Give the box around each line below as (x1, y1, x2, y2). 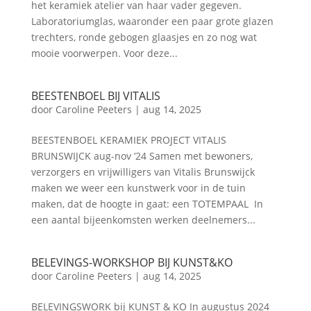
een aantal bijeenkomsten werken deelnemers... (31, 213, 255, 226)
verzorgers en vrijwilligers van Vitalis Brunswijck (31, 165, 255, 178)
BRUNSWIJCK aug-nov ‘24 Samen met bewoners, (31, 149, 253, 162)
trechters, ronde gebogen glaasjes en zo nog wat (31, 31, 257, 44)
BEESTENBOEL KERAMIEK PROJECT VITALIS (31, 133, 226, 146)
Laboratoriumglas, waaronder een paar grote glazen (31, 15, 274, 28)
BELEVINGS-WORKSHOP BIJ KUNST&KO (31, 255, 233, 270)
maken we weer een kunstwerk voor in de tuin (31, 181, 246, 194)
